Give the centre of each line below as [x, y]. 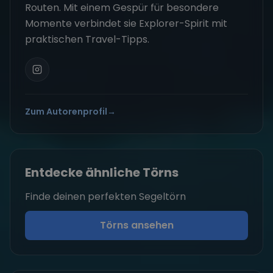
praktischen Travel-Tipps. [87, 40]
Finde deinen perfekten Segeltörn [105, 197]
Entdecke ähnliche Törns [102, 173]
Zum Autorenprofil [66, 112]
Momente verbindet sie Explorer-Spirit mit [126, 24]
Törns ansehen [136, 225]
